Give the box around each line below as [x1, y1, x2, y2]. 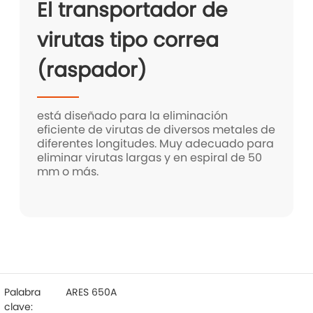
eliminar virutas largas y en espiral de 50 [37, 150, 263, 166]
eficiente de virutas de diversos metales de [37, 122, 276, 138]
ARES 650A [66, 285, 117, 300]
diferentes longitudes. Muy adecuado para [37, 136, 275, 152]
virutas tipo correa [37, 26, 219, 54]
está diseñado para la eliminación [37, 108, 228, 124]
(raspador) [37, 56, 147, 85]
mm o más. [37, 163, 99, 180]
